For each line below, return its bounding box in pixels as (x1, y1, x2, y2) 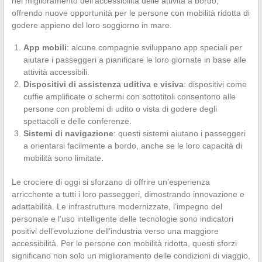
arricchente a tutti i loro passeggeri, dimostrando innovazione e (11, 189, 244, 199)
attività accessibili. (23, 67, 89, 77)
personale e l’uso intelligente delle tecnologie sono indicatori (11, 214, 233, 224)
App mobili (23, 43, 67, 53)
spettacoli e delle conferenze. (23, 116, 132, 126)
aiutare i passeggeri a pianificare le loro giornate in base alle (23, 55, 246, 65)
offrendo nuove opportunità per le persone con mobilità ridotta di (11, 8, 250, 18)
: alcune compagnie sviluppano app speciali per (66, 43, 242, 53)
